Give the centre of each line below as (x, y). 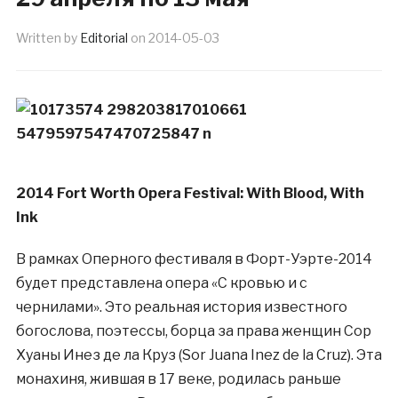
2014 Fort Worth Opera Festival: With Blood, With (190, 194)
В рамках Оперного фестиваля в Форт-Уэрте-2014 (194, 259)
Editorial (103, 38)
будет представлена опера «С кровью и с (161, 283)
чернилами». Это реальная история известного (181, 307)
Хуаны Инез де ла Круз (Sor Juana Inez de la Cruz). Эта (199, 355)
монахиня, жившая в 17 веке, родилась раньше (178, 379)
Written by (48, 38)
